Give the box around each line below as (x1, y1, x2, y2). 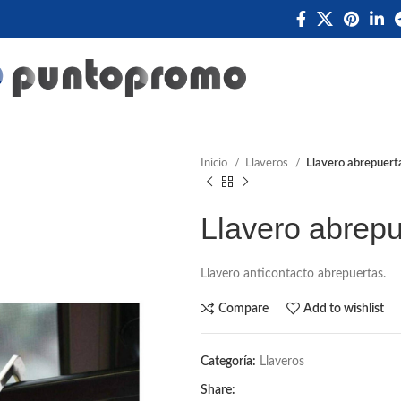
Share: (200, 384, 235, 397)
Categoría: (200, 355, 256, 368)
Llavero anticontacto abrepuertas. (200, 268, 386, 280)
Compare (218, 302, 269, 315)
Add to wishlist (303, 302, 385, 315)
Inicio (200, 157, 230, 169)
